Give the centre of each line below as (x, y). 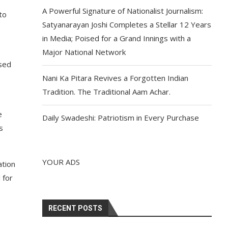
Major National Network (84, 52)
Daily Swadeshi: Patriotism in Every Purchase (121, 118)
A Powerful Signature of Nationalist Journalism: (123, 11)
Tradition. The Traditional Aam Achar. (107, 92)
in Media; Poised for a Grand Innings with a (117, 38)
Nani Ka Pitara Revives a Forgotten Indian (116, 78)
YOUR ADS (61, 162)
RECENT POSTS (76, 208)
